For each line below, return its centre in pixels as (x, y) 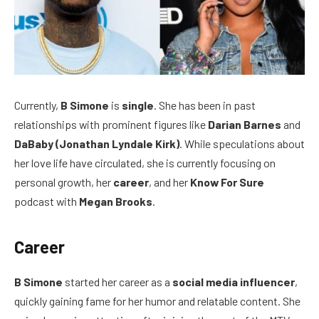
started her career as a (117, 281)
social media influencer (234, 281)
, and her (169, 182)
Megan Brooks (116, 202)
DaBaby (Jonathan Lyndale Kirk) (97, 144)
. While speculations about (242, 144)
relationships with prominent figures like (111, 125)
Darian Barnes (245, 125)
